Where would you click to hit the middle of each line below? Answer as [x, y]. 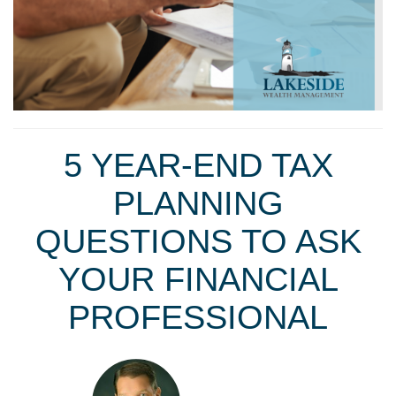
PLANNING [198, 203]
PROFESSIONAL [198, 317]
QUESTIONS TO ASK [198, 241]
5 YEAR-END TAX [198, 165]
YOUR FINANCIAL [198, 279]
